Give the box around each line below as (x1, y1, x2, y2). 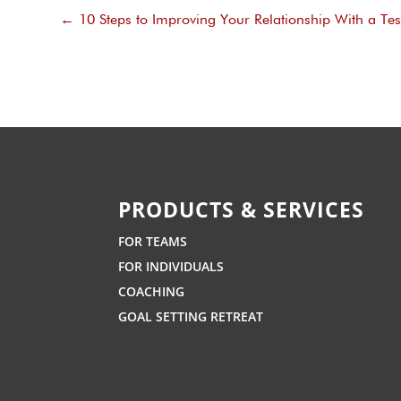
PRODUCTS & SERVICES (118, 194, 364, 224)
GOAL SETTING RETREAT (118, 307, 263, 325)
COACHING (118, 282, 184, 300)
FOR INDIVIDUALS (118, 257, 224, 275)
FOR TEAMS (118, 232, 187, 250)
